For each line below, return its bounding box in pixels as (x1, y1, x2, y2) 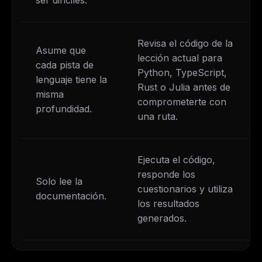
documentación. (36, 189, 106, 202)
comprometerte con (137, 95, 226, 108)
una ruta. (137, 110, 178, 122)
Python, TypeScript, (137, 66, 227, 78)
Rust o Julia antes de (137, 81, 230, 93)
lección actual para (137, 51, 222, 64)
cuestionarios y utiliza (137, 182, 233, 195)
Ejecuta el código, (137, 153, 215, 166)
